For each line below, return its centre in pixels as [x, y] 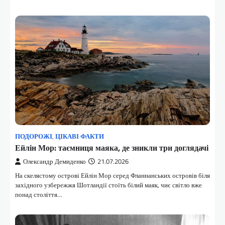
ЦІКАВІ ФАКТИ [80, 137]
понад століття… [38, 195]
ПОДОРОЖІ [34, 137]
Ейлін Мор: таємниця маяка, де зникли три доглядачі [112, 148]
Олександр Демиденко [54, 162]
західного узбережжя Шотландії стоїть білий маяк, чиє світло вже [108, 185]
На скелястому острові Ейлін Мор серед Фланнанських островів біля [113, 176]
